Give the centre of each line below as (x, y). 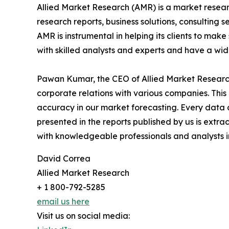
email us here (63, 201)
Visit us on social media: (83, 215)
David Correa (64, 158)
